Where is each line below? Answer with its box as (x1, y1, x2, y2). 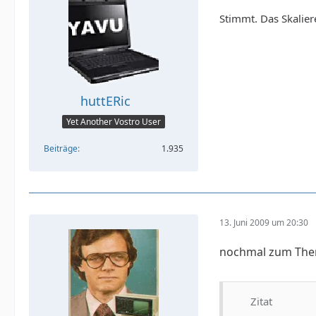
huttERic (80, 92, 130, 109)
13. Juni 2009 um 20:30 (219, 216, 308, 229)
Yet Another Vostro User (66, 116, 161, 128)
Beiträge (44, 142, 78, 155)
